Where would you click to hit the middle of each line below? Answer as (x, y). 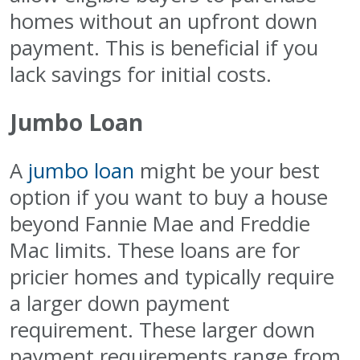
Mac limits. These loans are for (155, 251)
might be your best (227, 171)
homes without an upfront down (164, 22)
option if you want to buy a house (169, 198)
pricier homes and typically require (172, 277)
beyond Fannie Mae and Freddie (160, 224)
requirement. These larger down (162, 330)
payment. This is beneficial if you (164, 48)
